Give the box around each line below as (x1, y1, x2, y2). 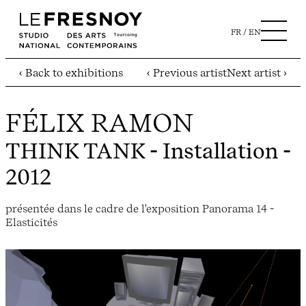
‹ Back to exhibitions (19, 66, 123, 80)
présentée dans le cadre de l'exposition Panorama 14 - (5, 201, 274, 215)
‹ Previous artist (147, 66, 227, 80)
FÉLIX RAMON (5, 107, 194, 139)
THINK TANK (5, 138, 145, 165)
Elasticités (5, 214, 57, 229)
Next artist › (227, 66, 287, 80)
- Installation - (145, 138, 290, 165)
